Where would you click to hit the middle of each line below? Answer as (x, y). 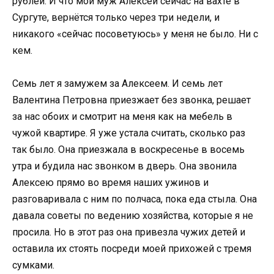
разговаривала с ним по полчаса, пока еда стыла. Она (135, 199)
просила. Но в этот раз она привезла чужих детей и (129, 232)
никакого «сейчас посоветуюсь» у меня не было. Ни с (135, 34)
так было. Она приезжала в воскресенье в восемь (128, 150)
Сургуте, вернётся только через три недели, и (116, 17)
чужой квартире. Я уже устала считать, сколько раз (129, 133)
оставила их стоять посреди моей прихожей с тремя (132, 249)
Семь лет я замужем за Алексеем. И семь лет (117, 84)
